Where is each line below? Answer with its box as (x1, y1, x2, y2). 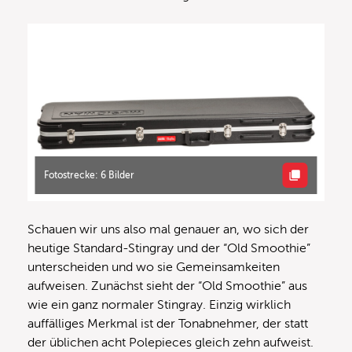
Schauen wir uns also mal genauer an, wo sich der (27, 222, 309, 237)
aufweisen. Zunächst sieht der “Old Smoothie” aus (27, 279, 307, 294)
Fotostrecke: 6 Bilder (44, 169, 135, 181)
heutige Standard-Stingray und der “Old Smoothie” (27, 241, 310, 256)
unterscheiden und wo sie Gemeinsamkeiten (27, 260, 280, 275)
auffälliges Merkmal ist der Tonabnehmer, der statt (27, 317, 308, 332)
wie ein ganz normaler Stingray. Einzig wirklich (27, 298, 291, 313)
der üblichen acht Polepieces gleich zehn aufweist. (27, 335, 313, 350)
